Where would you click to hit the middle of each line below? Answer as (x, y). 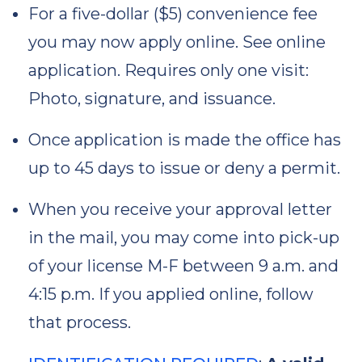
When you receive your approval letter (180, 209)
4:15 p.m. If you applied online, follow (171, 294)
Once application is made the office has (185, 140)
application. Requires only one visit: (168, 70)
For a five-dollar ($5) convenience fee (173, 14)
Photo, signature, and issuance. (152, 99)
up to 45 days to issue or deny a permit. (184, 168)
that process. (80, 322)
